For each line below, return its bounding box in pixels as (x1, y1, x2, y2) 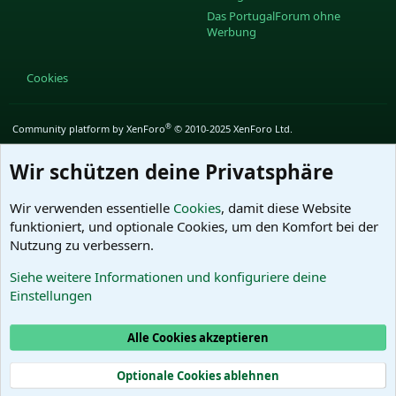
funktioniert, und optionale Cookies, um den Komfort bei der (10, 217, 378, 235)
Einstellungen (10, 286, 92, 304)
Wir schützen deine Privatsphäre (10, 158, 333, 186)
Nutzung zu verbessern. (10, 236, 154, 254)
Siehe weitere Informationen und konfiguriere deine (10, 268, 326, 286)
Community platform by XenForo (12, 122, 165, 136)
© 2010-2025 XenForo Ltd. (174, 122, 293, 136)
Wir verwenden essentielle (10, 199, 173, 217)
